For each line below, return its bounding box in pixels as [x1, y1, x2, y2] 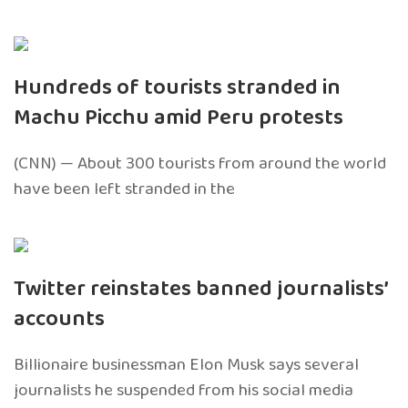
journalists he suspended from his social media [14, 375, 353, 404]
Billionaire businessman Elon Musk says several [14, 350, 359, 379]
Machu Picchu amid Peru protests [14, 99, 343, 136]
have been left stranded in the [14, 174, 235, 203]
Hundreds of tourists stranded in [14, 69, 341, 106]
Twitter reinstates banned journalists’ [14, 270, 389, 307]
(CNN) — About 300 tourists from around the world [14, 148, 386, 178]
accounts [14, 301, 105, 337]
